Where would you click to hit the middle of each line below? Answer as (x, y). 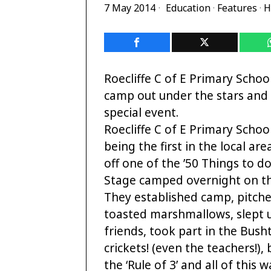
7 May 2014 (130, 8)
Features (237, 8)
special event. (141, 113)
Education (188, 8)
